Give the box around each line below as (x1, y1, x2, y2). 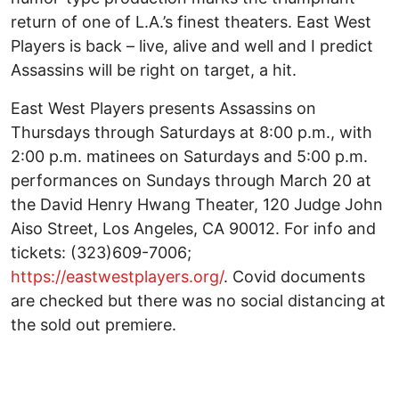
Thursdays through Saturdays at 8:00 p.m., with (11, 123, 372, 142)
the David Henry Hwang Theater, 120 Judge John (11, 195, 383, 215)
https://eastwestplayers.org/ (11, 267, 224, 287)
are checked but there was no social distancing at (11, 291, 386, 311)
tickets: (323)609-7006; (11, 243, 191, 263)
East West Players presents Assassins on (11, 99, 316, 118)
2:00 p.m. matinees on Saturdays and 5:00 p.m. (11, 147, 368, 167)
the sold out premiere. (11, 315, 176, 335)
